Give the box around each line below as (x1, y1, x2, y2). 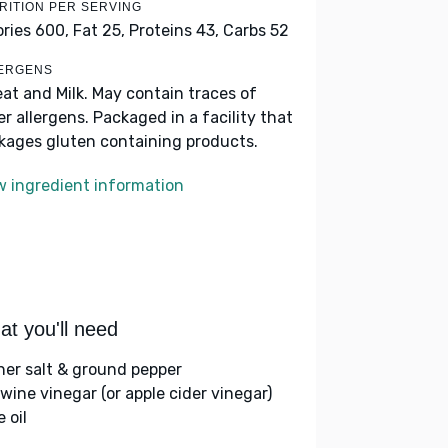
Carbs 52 (223, 21, 289, 40)
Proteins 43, (129, 21, 219, 40)
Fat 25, (73, 21, 125, 40)
